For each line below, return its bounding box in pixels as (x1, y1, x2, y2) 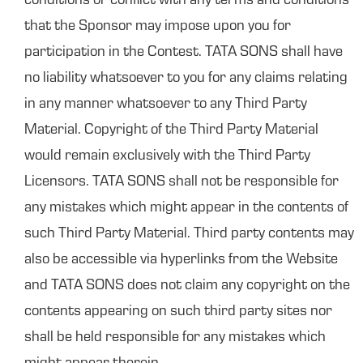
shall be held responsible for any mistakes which (24, 331, 326, 345)
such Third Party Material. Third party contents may (24, 227, 354, 241)
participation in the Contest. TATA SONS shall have (24, 45, 343, 60)
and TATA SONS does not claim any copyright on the (24, 279, 350, 293)
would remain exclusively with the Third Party (24, 149, 310, 164)
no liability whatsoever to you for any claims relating (24, 71, 348, 86)
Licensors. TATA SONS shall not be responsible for (24, 175, 339, 190)
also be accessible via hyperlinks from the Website (24, 253, 338, 267)
